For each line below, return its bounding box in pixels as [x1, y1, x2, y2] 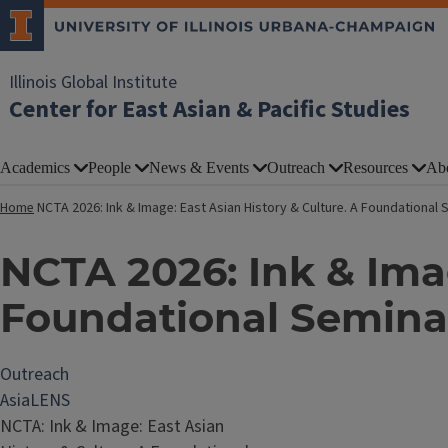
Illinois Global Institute [9, 70, 177, 95]
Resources [343, 158, 408, 176]
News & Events [149, 158, 249, 176]
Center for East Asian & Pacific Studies [9, 92, 410, 127]
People [88, 158, 131, 176]
